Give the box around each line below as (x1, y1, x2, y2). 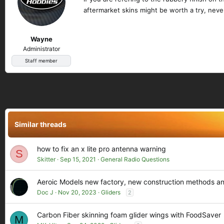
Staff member (25, 58, 57, 63)
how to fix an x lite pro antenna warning (37, 144, 166, 153)
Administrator (22, 45, 60, 52)
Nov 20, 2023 (58, 188, 96, 196)
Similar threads (14, 120, 66, 128)
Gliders (101, 188, 120, 196)
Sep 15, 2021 (60, 155, 96, 163)
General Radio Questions (100, 155, 169, 163)
